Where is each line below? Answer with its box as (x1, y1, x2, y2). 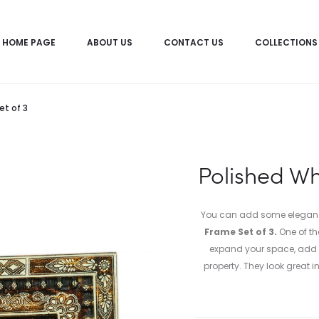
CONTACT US (163, 36, 224, 48)
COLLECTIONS (254, 36, 318, 48)
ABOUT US (86, 36, 132, 48)
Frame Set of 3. (204, 226, 277, 238)
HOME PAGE (1, 36, 56, 48)
